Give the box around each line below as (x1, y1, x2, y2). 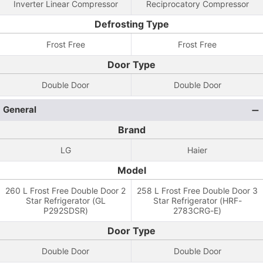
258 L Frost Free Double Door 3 (137, 186, 258, 195)
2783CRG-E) (173, 205, 221, 215)
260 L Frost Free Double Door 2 (5, 186, 126, 195)
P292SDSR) (43, 205, 88, 215)
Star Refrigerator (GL (25, 195, 106, 205)
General (3, 104, 36, 115)
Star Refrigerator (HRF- (153, 195, 242, 205)
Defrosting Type (94, 18, 169, 30)
